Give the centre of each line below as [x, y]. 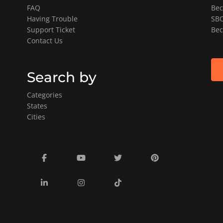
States [37, 106]
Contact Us [45, 41]
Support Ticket [51, 30]
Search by [62, 77]
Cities [36, 117]
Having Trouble [52, 19]
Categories [45, 95]
